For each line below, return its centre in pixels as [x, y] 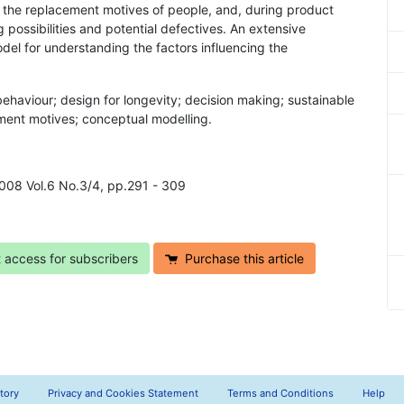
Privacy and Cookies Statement [123, 394]
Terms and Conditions [280, 394]
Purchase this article [244, 259]
